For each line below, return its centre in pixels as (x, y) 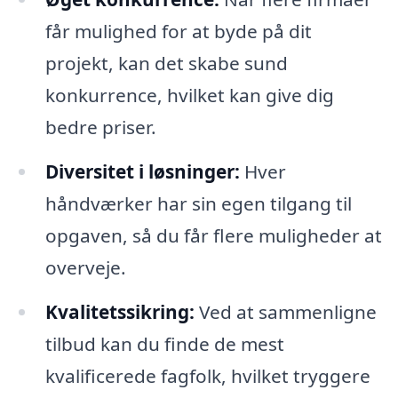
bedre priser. (100, 127)
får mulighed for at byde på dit (178, 32)
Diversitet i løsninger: (142, 171)
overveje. (85, 267)
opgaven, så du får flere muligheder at (213, 235)
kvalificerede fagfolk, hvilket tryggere (207, 375)
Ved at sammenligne (285, 311)
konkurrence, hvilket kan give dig (189, 96)
